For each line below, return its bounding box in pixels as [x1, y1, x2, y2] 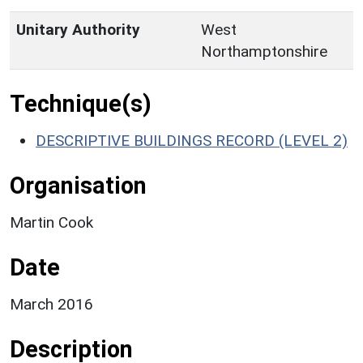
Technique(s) [10, 89, 152, 117]
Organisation [10, 171, 147, 199]
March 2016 [10, 294, 93, 314]
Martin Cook [10, 212, 93, 232]
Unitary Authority [16, 19, 140, 39]
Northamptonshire [201, 41, 327, 61]
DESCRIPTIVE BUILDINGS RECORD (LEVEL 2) [36, 130, 348, 150]
